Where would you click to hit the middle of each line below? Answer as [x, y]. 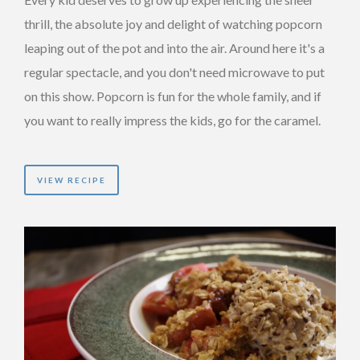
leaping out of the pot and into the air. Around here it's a [174, 48]
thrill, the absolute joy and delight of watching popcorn [173, 24]
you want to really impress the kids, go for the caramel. [172, 120]
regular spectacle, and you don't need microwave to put [174, 72]
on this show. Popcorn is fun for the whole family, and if [173, 96]
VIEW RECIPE [72, 180]
